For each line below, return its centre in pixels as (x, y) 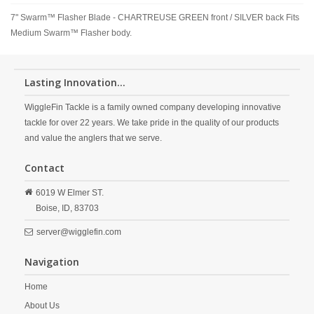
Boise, (48, 208)
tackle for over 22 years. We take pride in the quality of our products (152, 123)
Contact (45, 168)
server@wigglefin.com (79, 232)
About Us (42, 306)
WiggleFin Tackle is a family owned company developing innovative (153, 107)
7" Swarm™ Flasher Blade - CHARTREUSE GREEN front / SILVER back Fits (155, 18)
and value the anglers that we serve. (93, 138)
